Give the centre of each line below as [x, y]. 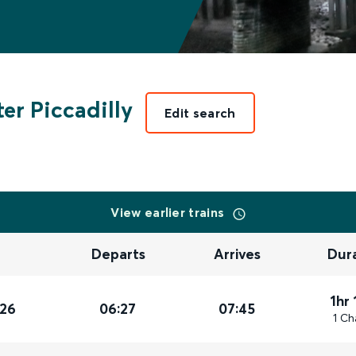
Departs [119, 254]
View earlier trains [169, 212]
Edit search [200, 113]
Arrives [238, 254]
